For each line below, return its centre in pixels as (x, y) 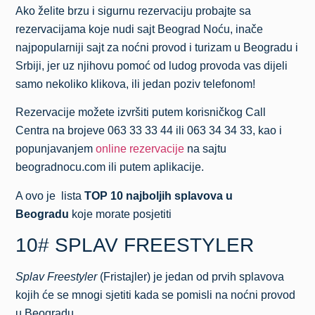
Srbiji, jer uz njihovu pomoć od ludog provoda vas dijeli (152, 65)
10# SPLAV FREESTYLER (135, 245)
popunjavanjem (56, 149)
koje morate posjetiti (122, 214)
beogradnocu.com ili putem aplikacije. (110, 167)
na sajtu (206, 149)
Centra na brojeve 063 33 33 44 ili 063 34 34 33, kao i (149, 131)
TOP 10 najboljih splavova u (159, 195)
